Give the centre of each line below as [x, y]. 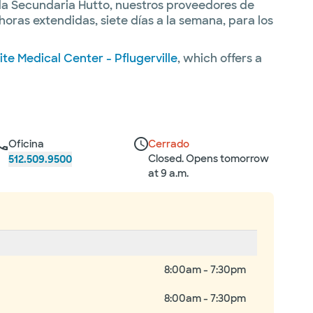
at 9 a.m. [168, 173]
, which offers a [220, 58]
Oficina [26, 144]
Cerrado [169, 144]
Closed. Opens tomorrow [209, 159]
